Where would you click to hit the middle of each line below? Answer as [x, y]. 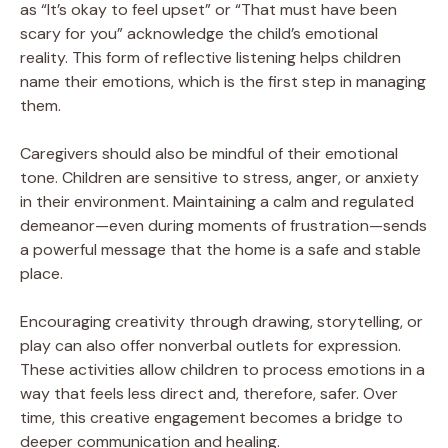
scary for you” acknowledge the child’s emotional [199, 33]
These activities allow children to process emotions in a [222, 369]
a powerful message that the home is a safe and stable [220, 249]
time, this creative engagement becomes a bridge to [211, 417]
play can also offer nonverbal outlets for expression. [210, 345]
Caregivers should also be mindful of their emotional [209, 153]
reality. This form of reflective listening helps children [210, 57]
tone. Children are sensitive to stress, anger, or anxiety [219, 177]
